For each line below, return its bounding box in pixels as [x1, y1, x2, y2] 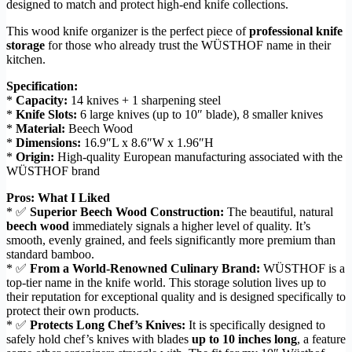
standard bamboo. [6, 247, 94, 262]
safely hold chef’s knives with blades [6, 332, 192, 346]
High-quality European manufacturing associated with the [54, 150, 343, 164]
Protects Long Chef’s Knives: [30, 318, 185, 332]
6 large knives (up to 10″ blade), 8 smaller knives [77, 108, 323, 122]
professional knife [249, 24, 343, 38]
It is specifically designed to [185, 318, 325, 332]
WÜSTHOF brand [6, 164, 100, 178]
